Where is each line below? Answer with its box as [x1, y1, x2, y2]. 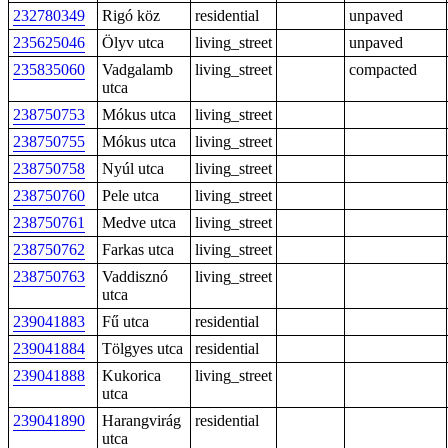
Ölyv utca [102, 34, 164, 51]
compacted [349, 61, 417, 78]
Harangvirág [102, 412, 181, 429]
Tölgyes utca [102, 340, 183, 357]
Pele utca [102, 187, 159, 204]
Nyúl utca [102, 160, 164, 177]
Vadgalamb [102, 61, 173, 78]
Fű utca [102, 313, 149, 330]
